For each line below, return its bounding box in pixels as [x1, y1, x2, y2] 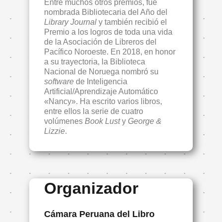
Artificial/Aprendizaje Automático [44, 87, 158, 96]
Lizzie [44, 127, 65, 135]
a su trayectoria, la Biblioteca [44, 57, 145, 66]
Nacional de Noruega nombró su [44, 67, 159, 76]
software [44, 77, 76, 86]
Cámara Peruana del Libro [44, 209, 155, 219]
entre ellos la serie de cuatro [44, 107, 143, 115]
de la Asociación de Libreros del [44, 38, 157, 46]
